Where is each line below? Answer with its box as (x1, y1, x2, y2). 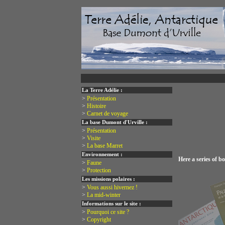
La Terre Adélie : (81, 87, 123, 93)
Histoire (86, 102, 106, 109)
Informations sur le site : (81, 201, 141, 206)
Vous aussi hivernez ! (86, 184, 138, 191)
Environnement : (81, 152, 123, 157)
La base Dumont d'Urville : (81, 120, 148, 125)
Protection (86, 167, 111, 174)
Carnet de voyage (86, 110, 128, 117)
